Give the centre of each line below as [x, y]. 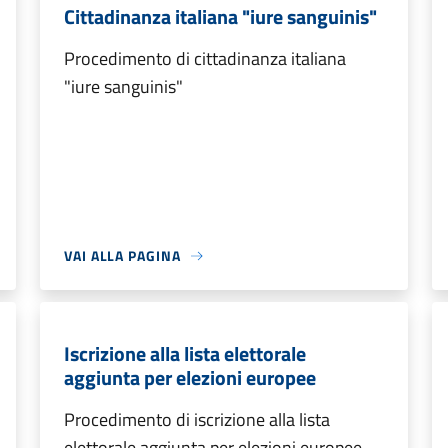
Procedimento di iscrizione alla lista [197, 419]
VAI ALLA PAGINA [122, 255]
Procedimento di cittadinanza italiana [205, 58]
